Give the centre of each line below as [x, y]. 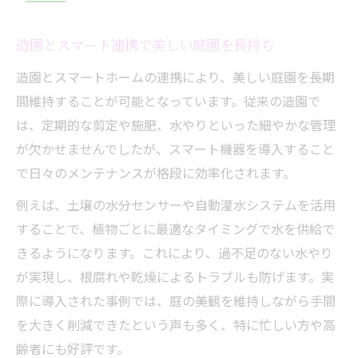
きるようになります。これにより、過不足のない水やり [175, 252]
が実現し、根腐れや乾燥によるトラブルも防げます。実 [175, 276]
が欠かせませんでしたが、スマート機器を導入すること [175, 148]
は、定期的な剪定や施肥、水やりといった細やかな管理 [176, 124]
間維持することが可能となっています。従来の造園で [168, 100]
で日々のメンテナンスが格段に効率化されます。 [156, 172]
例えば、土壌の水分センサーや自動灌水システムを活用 [176, 204]
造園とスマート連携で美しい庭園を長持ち [145, 46]
